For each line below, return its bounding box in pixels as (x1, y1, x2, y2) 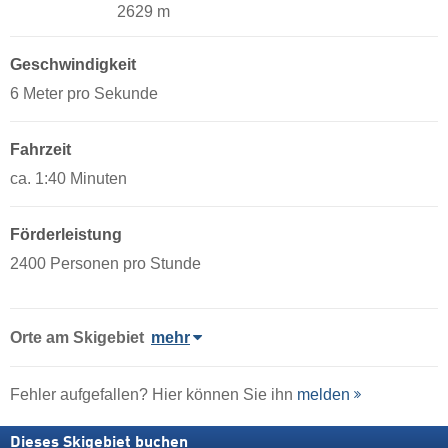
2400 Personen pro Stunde (10, 255, 201, 273)
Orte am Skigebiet (10, 328, 144, 346)
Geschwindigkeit (10, 56, 136, 74)
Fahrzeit (10, 141, 71, 159)
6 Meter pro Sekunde (10, 85, 158, 103)
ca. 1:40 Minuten (10, 170, 127, 188)
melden (297, 385, 350, 403)
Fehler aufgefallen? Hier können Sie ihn (10, 385, 297, 403)
